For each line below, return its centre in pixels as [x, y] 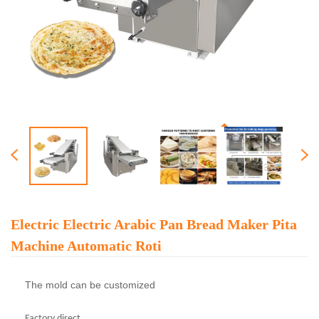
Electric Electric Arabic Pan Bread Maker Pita [154, 224]
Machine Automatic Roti [86, 245]
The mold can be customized [90, 284]
